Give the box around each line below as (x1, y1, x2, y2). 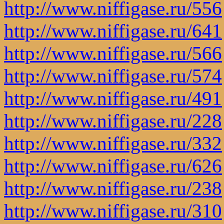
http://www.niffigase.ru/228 (4, 109, 222, 131)
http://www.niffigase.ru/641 (4, 19, 222, 41)
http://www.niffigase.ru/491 (4, 87, 222, 109)
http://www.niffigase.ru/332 (4, 132, 222, 154)
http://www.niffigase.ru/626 (4, 154, 222, 176)
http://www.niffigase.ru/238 (4, 177, 222, 199)
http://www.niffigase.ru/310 (4, 199, 222, 221)
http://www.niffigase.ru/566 (4, 42, 222, 64)
